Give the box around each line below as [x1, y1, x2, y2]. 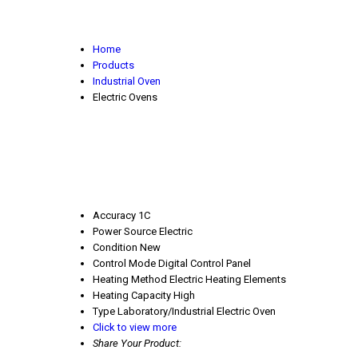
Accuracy [93, 209, 136, 222]
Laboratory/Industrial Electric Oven [117, 305, 276, 318]
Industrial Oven [93, 75, 161, 87]
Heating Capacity [93, 289, 171, 302]
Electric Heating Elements [169, 273, 286, 286]
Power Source [93, 225, 157, 238]
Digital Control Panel [158, 257, 251, 270]
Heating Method [93, 273, 167, 286]
